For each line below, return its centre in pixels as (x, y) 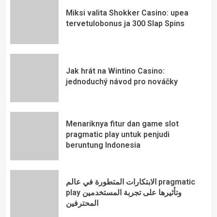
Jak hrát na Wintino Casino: (115, 71)
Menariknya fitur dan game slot (122, 124)
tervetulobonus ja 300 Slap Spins (125, 24)
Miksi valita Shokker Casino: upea (127, 13)
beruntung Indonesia (103, 145)
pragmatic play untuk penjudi (118, 135)
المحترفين (82, 203)
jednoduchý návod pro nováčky (122, 82)
